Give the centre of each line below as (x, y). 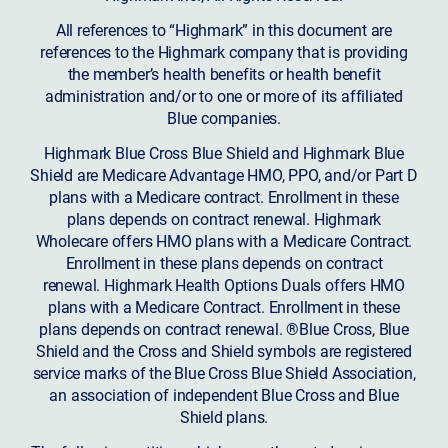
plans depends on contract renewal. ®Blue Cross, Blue (224, 328)
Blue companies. (223, 118)
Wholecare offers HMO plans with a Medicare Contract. (224, 240)
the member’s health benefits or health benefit (224, 74)
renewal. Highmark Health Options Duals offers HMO (224, 284)
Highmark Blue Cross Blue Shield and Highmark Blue (224, 152)
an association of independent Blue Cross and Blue (224, 394)
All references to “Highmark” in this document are (224, 30)
